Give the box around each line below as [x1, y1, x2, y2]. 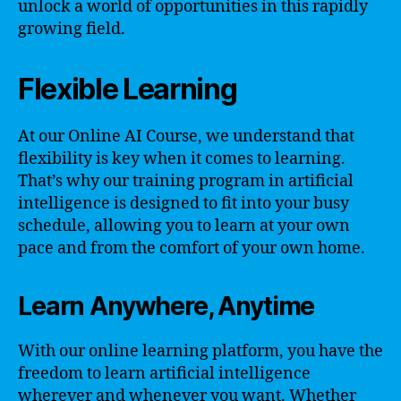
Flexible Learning [18, 71, 237, 107]
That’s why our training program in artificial [18, 170, 354, 192]
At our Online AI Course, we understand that [18, 125, 354, 147]
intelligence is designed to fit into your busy [18, 192, 349, 214]
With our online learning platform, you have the [18, 340, 383, 362]
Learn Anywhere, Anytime [18, 290, 315, 321]
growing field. [18, 18, 125, 39]
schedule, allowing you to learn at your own [18, 215, 350, 236]
